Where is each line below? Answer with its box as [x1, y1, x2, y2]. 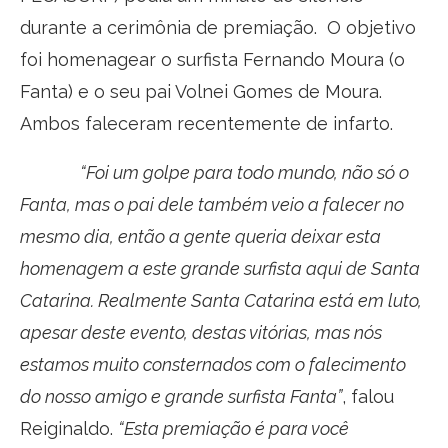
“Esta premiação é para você [118, 417, 349, 439]
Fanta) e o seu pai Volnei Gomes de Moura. [20, 80, 382, 102]
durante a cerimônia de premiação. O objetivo [20, 16, 416, 38]
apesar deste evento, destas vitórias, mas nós [20, 321, 382, 343]
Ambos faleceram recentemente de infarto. [20, 112, 393, 134]
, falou [342, 385, 394, 407]
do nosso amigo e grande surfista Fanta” [20, 385, 342, 407]
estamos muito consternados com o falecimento [20, 353, 406, 375]
